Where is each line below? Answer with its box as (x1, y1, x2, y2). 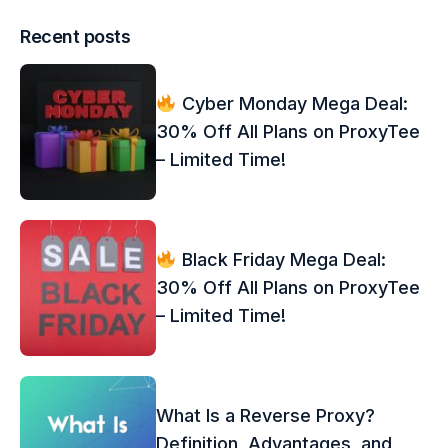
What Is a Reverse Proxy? (156, 404, 375, 426)
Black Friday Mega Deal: (176, 248, 386, 270)
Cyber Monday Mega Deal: (176, 92, 408, 114)
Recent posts (20, 25, 131, 47)
